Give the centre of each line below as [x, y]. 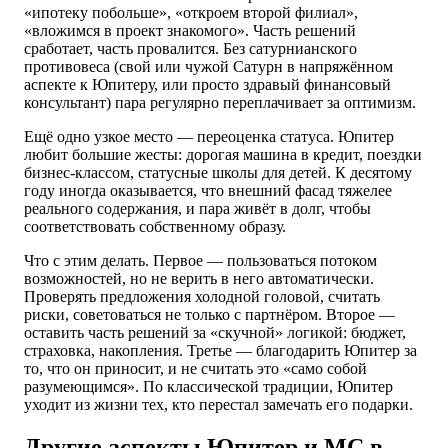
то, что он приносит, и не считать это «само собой [195, 368]
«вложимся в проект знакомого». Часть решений [190, 30]
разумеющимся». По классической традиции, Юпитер [208, 386]
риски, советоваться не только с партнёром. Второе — [209, 314]
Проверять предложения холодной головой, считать [202, 296]
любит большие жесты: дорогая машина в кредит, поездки [223, 154]
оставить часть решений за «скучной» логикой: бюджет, [215, 332]
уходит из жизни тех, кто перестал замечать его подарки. [218, 404]
